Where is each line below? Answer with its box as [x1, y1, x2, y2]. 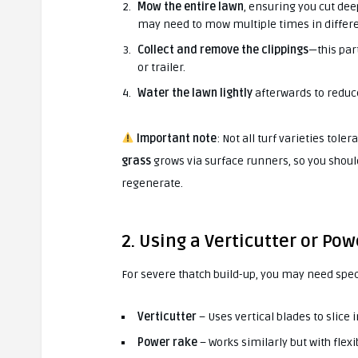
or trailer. [137, 60, 185, 74]
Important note [136, 131, 217, 145]
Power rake [137, 335, 197, 349]
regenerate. [121, 176, 183, 190]
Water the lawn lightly [137, 86, 253, 100]
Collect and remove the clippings [137, 42, 308, 57]
